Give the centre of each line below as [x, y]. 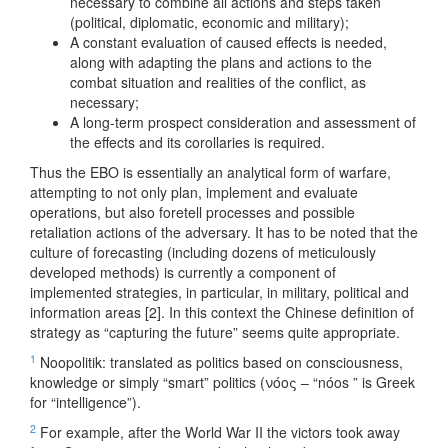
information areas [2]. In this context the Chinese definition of [222, 312]
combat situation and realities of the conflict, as [218, 82]
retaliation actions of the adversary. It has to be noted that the [224, 232]
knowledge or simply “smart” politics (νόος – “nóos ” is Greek [222, 382]
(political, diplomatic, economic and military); [209, 22]
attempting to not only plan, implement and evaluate [194, 192]
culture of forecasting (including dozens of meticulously [203, 252]
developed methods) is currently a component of [183, 272]
